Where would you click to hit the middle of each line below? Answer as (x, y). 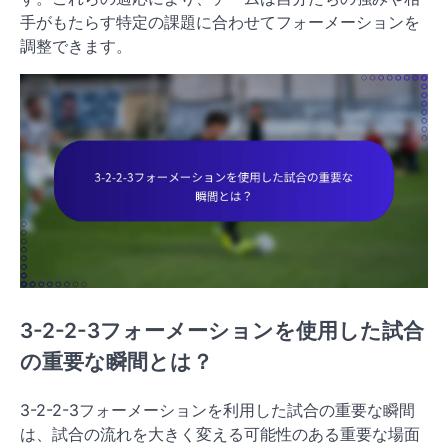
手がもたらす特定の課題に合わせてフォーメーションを (220, 21)
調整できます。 (76, 45)
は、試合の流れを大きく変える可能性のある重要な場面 (220, 433)
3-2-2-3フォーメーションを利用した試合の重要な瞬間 (217, 409)
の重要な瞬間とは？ (116, 361)
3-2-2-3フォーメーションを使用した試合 (222, 330)
